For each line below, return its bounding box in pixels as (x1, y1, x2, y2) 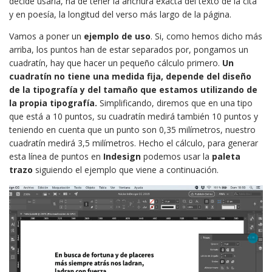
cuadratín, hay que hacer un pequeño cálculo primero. (9, 56, 222, 69)
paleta (212, 150, 240, 162)
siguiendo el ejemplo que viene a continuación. (33, 163, 219, 175)
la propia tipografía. (9, 97, 97, 109)
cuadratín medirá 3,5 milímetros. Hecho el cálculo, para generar (9, 137, 258, 149)
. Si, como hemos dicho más (151, 30, 262, 42)
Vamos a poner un (9, 30, 84, 42)
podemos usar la (141, 150, 212, 162)
